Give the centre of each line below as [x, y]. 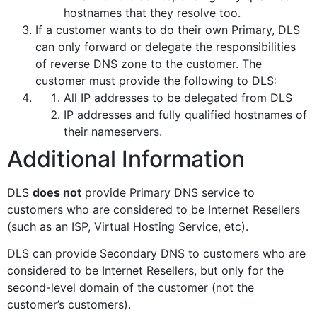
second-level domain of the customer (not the [131, 287]
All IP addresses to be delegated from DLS [178, 97]
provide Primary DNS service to [168, 192]
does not [57, 192]
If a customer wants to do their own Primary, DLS [168, 29]
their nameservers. [113, 131]
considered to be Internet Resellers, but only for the [145, 270]
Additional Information [126, 158]
